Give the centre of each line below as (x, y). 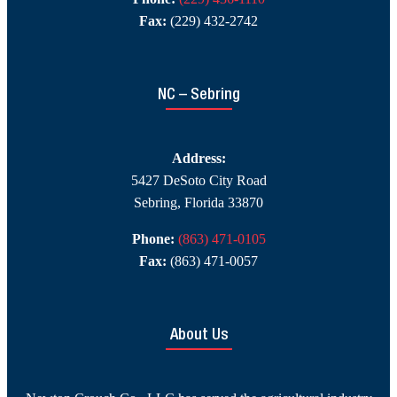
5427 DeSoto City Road (198, 181)
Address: (198, 159)
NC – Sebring (198, 96)
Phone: (155, 239)
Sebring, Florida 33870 (198, 203)
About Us (198, 336)
